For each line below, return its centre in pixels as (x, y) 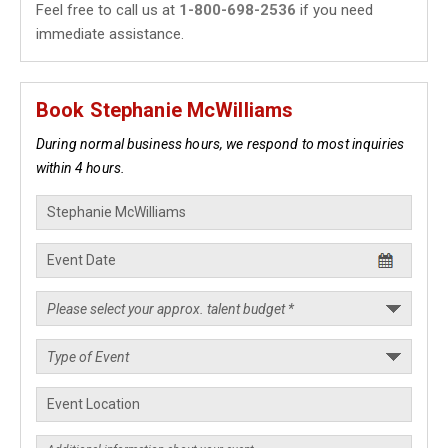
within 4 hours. (81, 168)
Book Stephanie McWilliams (165, 110)
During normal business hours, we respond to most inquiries (220, 144)
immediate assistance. (110, 34)
